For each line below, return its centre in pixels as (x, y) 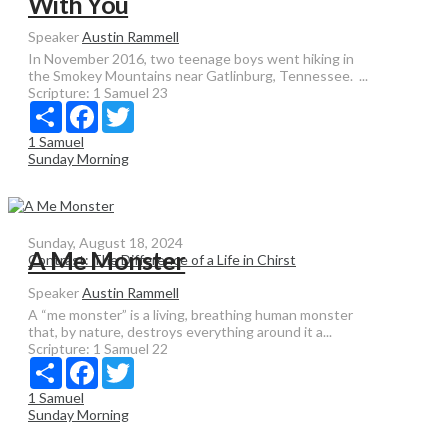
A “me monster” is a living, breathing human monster (190, 314)
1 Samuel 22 (130, 348)
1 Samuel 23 (130, 92)
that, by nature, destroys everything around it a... (180, 331)
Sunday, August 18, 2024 (105, 242)
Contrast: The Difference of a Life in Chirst (162, 259)
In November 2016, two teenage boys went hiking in (191, 58)
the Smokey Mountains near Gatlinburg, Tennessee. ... (198, 75)
